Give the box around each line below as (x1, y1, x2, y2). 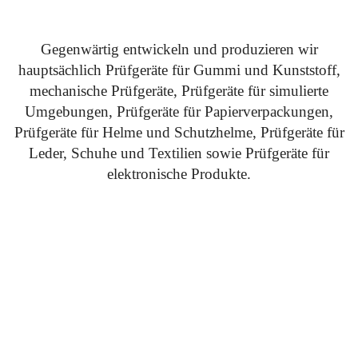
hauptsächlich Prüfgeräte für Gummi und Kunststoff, (18, 61, 340, 78)
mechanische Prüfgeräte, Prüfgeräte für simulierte (30, 82, 328, 99)
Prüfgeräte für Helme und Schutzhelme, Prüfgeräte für (14, 123, 344, 141)
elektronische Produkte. (107, 165, 251, 182)
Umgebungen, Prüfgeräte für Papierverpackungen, (25, 102, 333, 120)
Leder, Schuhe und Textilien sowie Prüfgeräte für (29, 144, 329, 161)
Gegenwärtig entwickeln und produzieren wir (40, 40, 318, 58)
